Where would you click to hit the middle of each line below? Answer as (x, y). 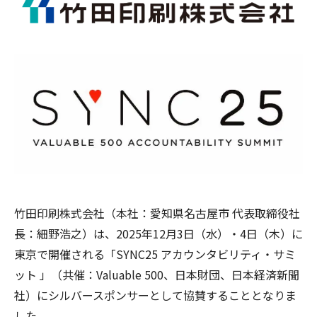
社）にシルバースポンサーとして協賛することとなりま (155, 295)
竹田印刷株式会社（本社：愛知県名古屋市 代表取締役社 (157, 213)
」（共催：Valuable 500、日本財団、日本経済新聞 (169, 275)
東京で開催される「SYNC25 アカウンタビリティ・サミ (155, 254)
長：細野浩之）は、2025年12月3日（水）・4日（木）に (158, 234)
